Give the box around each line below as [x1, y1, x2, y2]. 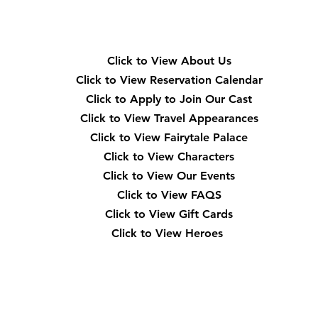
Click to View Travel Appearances [79, 111, 258, 125]
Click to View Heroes [111, 226, 223, 240]
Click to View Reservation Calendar [75, 72, 263, 87]
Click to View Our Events [103, 168, 235, 182]
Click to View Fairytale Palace [90, 130, 248, 144]
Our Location [50, 251, 288, 280]
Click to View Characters [104, 149, 234, 163]
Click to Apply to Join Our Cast [86, 92, 252, 106]
